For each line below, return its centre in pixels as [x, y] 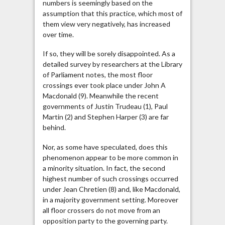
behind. [55, 128]
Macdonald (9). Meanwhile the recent [100, 96]
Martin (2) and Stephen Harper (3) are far [105, 117]
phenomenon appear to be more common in [110, 157]
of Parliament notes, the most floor [97, 75]
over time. [58, 34]
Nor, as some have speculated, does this [105, 147]
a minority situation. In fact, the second [104, 168]
